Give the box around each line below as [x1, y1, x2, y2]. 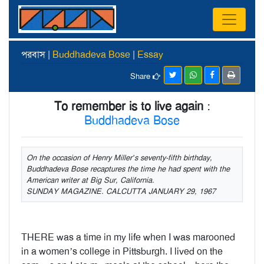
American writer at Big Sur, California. [27, 175, 154, 185]
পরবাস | [21, 48, 52, 61]
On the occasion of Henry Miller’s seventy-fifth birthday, [27, 153, 212, 163]
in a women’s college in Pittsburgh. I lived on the [21, 245, 223, 258]
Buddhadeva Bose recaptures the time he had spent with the [27, 164, 230, 174]
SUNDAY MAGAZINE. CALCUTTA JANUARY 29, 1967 [27, 186, 216, 196]
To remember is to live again [54, 98, 203, 114]
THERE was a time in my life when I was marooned [21, 231, 235, 243]
